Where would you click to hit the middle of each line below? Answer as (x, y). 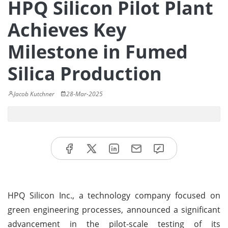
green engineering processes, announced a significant (114, 209)
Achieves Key (67, 30)
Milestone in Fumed (98, 52)
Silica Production (85, 74)
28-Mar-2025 (84, 94)
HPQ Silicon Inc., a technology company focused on (114, 195)
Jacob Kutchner (34, 94)
